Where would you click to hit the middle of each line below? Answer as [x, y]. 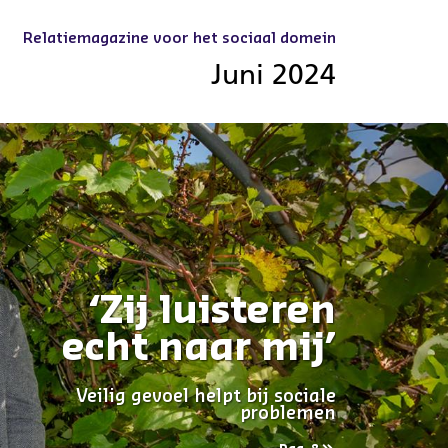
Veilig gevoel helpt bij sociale [206, 396]
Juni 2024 [274, 74]
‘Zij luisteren [212, 312]
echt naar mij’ [199, 349]
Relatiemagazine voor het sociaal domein [180, 38]
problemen [288, 413]
